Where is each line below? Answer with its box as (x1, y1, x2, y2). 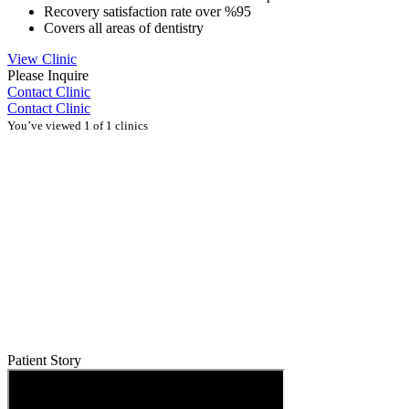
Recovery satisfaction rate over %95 (44, 3, 251, 19)
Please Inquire (7, 67, 89, 83)
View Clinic (7, 50, 77, 67)
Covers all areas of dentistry (44, 19, 204, 36)
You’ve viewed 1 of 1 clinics (7, 118, 148, 132)
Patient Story (7, 351, 81, 368)
